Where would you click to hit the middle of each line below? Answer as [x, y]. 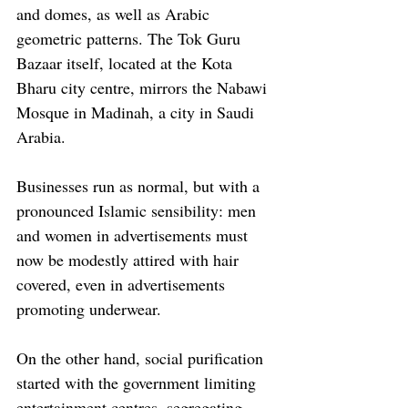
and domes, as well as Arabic [115, 14]
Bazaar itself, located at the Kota [127, 63]
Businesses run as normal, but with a [140, 186]
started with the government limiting [138, 383]
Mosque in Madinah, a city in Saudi [138, 112]
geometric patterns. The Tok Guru [131, 39]
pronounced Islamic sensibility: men [138, 211]
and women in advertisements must [134, 235]
